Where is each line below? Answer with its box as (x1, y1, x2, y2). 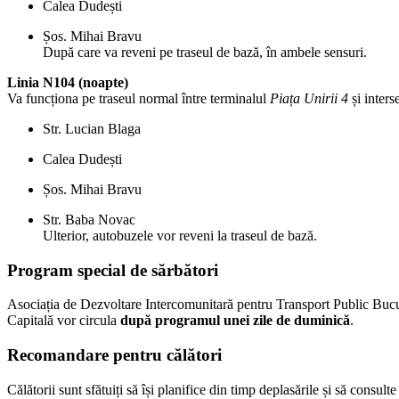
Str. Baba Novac (43, 211, 135, 227)
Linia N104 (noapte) (7, 74, 128, 90)
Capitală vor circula (7, 313, 120, 329)
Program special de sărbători (7, 260, 218, 280)
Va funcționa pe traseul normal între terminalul (7, 90, 270, 106)
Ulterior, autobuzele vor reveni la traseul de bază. (43, 227, 317, 243)
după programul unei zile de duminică (120, 313, 350, 329)
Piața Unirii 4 (270, 90, 348, 106)
